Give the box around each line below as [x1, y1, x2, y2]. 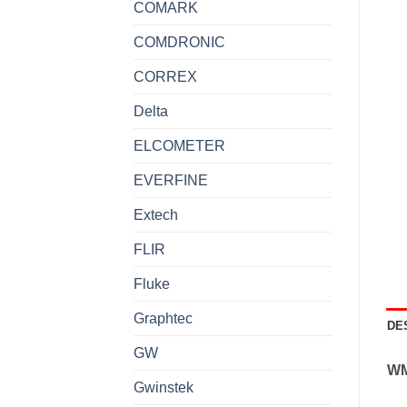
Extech [134, 206, 178, 223]
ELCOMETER [134, 137, 225, 154]
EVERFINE [134, 172, 208, 188]
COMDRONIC [134, 34, 225, 50]
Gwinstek [134, 379, 194, 395]
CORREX [134, 68, 197, 84]
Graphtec [134, 310, 193, 326]
